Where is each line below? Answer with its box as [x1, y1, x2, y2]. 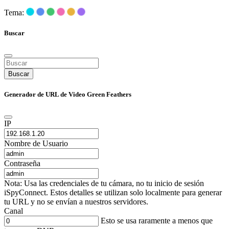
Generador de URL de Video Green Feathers [4, 90, 131, 98]
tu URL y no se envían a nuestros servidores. [4, 197, 148, 207]
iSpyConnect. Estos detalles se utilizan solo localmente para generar [4, 188, 222, 197]
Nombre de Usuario [4, 139, 68, 148]
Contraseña [4, 159, 40, 168]
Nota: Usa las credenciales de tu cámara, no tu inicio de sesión [4, 179, 204, 188]
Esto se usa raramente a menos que [99, 216, 213, 225]
